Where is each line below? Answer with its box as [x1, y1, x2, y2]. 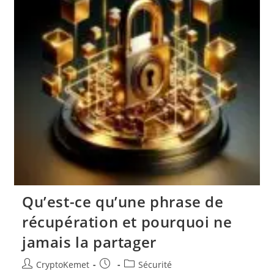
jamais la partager [21, 231, 157, 252]
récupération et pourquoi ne [21, 211, 232, 232]
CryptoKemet [35, 258, 89, 270]
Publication [98, 257, 145, 270]
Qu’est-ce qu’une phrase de [21, 191, 224, 212]
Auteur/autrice [21, 257, 81, 270]
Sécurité [138, 258, 172, 270]
